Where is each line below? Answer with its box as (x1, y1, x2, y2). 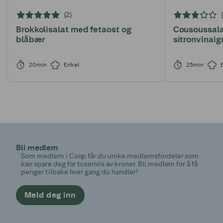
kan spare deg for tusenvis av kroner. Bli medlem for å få (21, 160, 198, 169)
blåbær (16, 34, 45, 44)
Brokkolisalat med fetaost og (16, 24, 131, 34)
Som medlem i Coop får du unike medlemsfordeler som (21, 152, 199, 161)
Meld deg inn (24, 190, 76, 200)
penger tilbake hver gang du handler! (21, 168, 138, 177)
